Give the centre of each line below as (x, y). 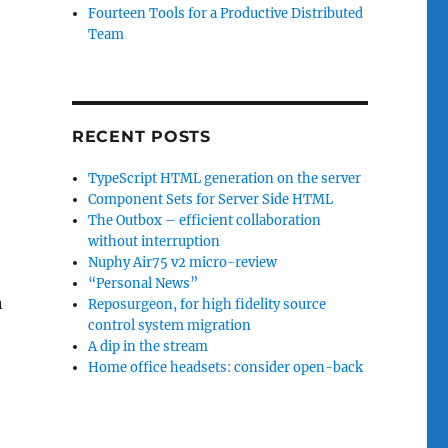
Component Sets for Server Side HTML (211, 200)
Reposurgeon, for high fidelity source (207, 305)
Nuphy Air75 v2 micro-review (183, 263)
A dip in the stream (148, 347)
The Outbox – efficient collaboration (205, 221)
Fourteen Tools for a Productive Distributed (226, 14)
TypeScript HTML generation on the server (225, 179)
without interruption (154, 242)
